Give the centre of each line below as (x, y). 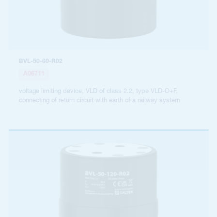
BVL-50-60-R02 (41, 62)
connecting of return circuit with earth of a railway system (100, 100)
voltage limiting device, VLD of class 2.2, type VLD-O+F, (99, 91)
